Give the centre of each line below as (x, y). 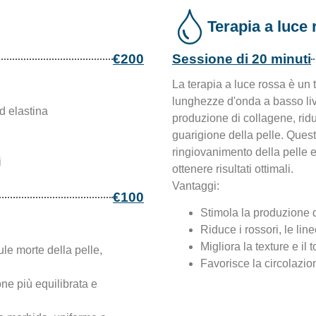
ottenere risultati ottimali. (232, 169)
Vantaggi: (195, 186)
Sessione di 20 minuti (241, 59)
